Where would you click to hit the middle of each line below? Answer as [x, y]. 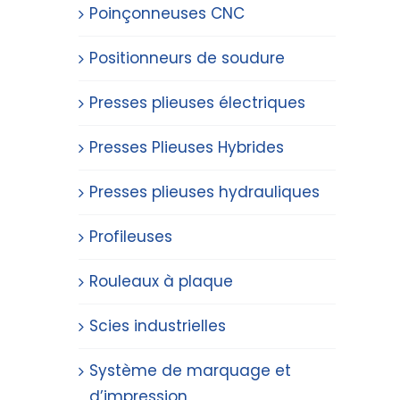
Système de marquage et [190, 371]
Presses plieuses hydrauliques [204, 192]
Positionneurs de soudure [187, 58]
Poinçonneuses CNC [167, 13]
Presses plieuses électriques [197, 103]
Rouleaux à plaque [161, 281]
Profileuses [131, 237]
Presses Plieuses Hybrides [187, 147]
